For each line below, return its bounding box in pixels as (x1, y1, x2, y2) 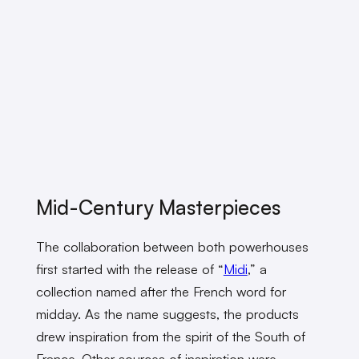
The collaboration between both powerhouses (35, 238, 309, 256)
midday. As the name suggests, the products (35, 305, 299, 323)
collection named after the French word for (35, 283, 286, 301)
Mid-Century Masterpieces (35, 194, 286, 220)
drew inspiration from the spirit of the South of (35, 328, 305, 345)
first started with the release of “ (35, 260, 224, 278)
